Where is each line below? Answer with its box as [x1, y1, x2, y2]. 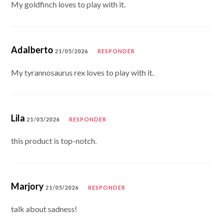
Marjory [11, 180, 44, 192]
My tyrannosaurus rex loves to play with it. [11, 67, 154, 77]
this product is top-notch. [11, 135, 97, 145]
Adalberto [11, 44, 54, 55]
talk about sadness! [11, 204, 78, 214]
